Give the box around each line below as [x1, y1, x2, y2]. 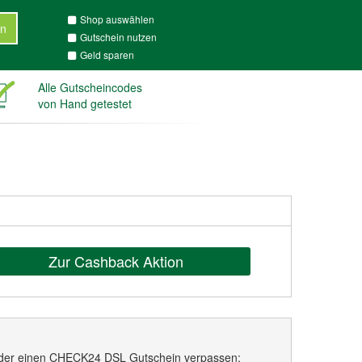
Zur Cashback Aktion [48, 250, 183, 271]
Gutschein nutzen [79, 30, 157, 44]
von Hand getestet [37, 95, 132, 112]
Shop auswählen [79, 12, 154, 26]
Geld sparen [79, 48, 134, 61]
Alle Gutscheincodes [37, 79, 142, 95]
